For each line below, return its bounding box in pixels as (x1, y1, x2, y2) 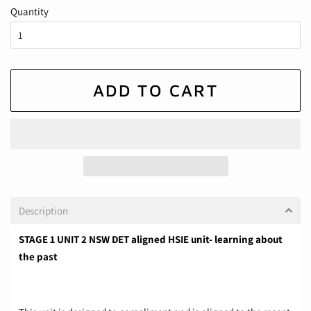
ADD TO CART (92, 81, 219, 101)
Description (19, 204, 68, 218)
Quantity (10, 5, 49, 19)
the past (19, 250, 58, 264)
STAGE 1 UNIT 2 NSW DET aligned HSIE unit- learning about (19, 233, 283, 246)
